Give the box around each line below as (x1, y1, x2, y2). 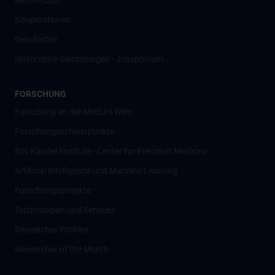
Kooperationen (15, 15, 71, 25)
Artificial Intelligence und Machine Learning (15, 166, 177, 176)
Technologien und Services (15, 205, 115, 215)
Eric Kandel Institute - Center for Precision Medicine (15, 146, 207, 156)
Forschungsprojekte (15, 185, 91, 195)
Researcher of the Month (15, 244, 109, 254)
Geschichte (15, 34, 57, 44)
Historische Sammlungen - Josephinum (15, 54, 163, 64)
